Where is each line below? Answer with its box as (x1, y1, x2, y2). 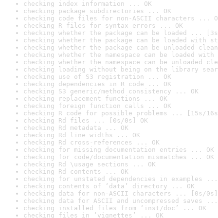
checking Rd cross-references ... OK (23, 139, 160, 146)
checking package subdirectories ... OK (23, 7, 171, 15)
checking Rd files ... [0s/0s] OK (23, 117, 148, 124)
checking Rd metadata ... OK (23, 124, 128, 131)
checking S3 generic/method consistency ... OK (23, 88, 199, 95)
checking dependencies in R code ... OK (23, 80, 171, 88)
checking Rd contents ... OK (23, 168, 128, 175)
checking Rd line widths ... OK (23, 131, 140, 139)
